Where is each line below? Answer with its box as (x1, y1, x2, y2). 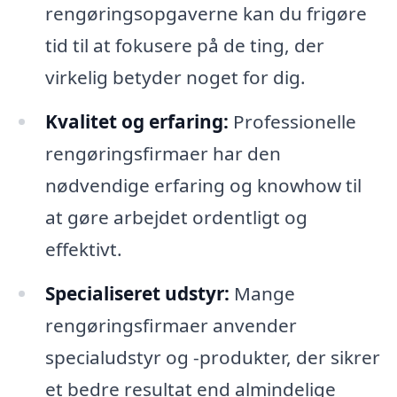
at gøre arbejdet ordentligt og (44, 205, 307, 230)
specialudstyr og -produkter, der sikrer (44, 345, 380, 370)
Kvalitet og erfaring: (44, 109, 229, 135)
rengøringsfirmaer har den (44, 141, 281, 167)
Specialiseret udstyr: (44, 281, 230, 307)
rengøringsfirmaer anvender (44, 313, 297, 339)
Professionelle (228, 109, 356, 135)
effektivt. (44, 237, 122, 262)
